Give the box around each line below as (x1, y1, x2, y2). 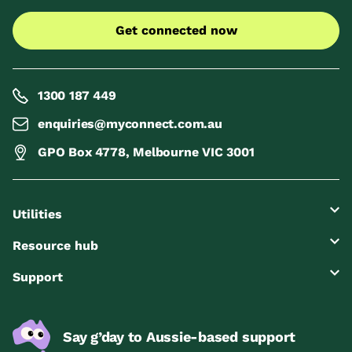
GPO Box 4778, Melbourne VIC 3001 (38, 144, 255, 159)
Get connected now (115, 23, 237, 38)
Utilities (13, 206, 62, 222)
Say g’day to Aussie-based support (63, 328, 296, 346)
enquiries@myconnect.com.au (38, 115, 222, 131)
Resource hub (13, 237, 98, 253)
